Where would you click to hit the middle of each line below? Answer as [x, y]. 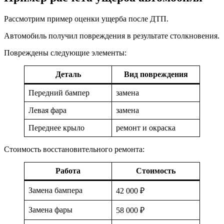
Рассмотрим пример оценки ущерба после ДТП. [86, 19]
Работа [68, 171]
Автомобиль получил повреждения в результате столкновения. [112, 36]
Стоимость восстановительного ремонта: [74, 149]
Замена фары [50, 210]
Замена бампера [55, 190]
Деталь [68, 74]
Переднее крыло [56, 128]
